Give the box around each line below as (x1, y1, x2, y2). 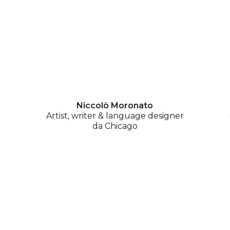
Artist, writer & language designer (46, 110, 184, 121)
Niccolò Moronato (76, 100, 154, 110)
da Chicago (92, 121, 138, 131)
